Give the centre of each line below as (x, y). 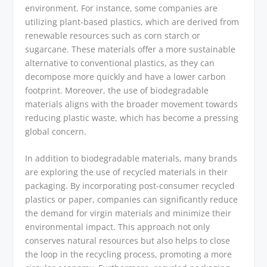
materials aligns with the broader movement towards (132, 104)
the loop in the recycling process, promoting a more (129, 254)
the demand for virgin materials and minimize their (128, 213)
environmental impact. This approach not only (118, 227)
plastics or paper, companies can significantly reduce (132, 200)
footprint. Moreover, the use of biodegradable (117, 90)
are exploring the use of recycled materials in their (127, 172)
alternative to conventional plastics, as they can (120, 63)
